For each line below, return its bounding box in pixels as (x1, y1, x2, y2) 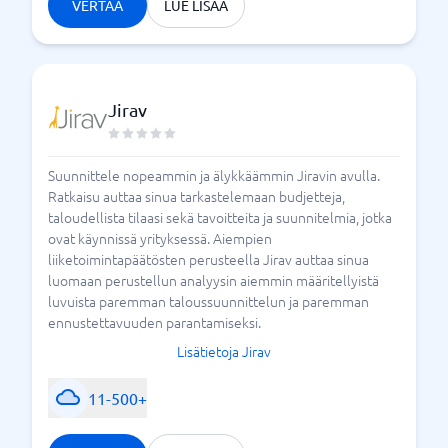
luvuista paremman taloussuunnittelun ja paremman (48, 290, 369, 311)
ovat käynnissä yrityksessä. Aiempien (48, 227, 272, 248)
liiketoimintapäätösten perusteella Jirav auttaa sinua (48, 248, 369, 269)
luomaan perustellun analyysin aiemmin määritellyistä (48, 269, 379, 290)
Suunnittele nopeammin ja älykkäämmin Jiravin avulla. (48, 164, 380, 185)
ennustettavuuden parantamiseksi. (48, 311, 261, 332)
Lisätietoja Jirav (177, 340, 271, 361)
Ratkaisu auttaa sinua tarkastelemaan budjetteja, (48, 185, 345, 206)
